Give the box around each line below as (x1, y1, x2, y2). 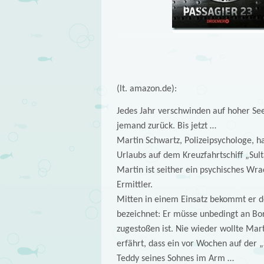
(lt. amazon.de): (116, 84, 177, 94)
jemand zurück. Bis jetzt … (116, 121, 216, 131)
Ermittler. (116, 180, 153, 190)
